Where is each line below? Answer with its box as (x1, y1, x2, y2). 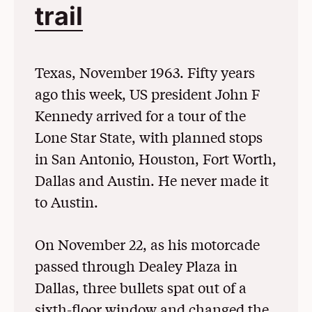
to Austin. (35, 192, 98, 211)
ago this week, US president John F (35, 84, 260, 103)
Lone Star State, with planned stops (35, 127, 263, 146)
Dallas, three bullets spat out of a (35, 277, 247, 297)
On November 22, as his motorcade (35, 234, 260, 253)
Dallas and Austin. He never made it (35, 170, 269, 189)
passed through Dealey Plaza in (35, 256, 237, 275)
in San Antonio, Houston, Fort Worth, (35, 148, 276, 168)
